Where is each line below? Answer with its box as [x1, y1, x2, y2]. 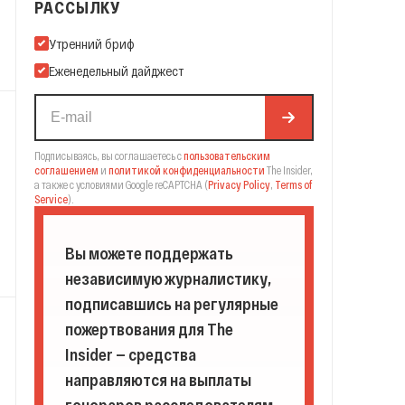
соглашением [34, 164, 99, 176]
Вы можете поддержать [65, 243, 233, 263]
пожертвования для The [65, 319, 233, 339]
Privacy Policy [208, 178, 270, 191]
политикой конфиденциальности [108, 164, 265, 176]
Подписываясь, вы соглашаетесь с [34, 149, 182, 162]
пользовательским [184, 149, 270, 162]
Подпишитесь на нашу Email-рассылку [33, 33, 259, 51]
